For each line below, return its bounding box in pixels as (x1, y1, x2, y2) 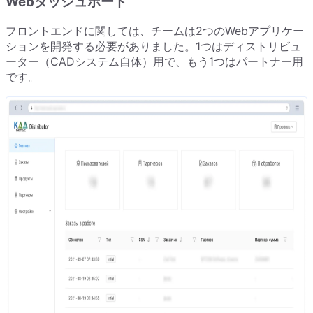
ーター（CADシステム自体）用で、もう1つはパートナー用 (6, 54, 303, 69)
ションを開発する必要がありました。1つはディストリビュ (6, 39, 301, 54)
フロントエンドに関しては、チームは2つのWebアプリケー (6, 24, 304, 38)
